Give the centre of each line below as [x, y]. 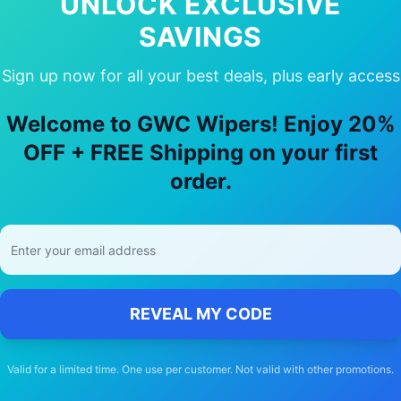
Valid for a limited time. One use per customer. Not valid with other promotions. [200, 369]
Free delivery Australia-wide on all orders [200, 217]
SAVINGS [200, 37]
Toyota [187, 90]
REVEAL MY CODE [200, 314]
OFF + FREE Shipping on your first [200, 153]
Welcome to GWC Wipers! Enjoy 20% [200, 124]
